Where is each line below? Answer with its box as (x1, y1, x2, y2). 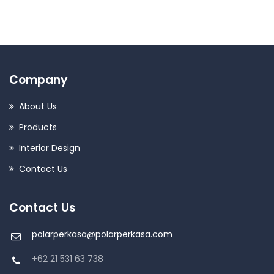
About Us (19, 100, 57, 113)
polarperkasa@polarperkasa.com (32, 228, 172, 240)
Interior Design (19, 141, 80, 154)
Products (19, 120, 57, 133)
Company (9, 71, 68, 88)
